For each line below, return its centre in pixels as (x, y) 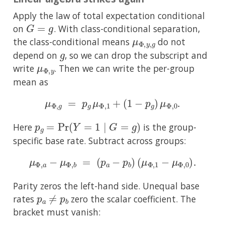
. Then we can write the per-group (124, 68)
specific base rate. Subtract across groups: (99, 141)
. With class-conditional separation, (127, 28)
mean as (31, 82)
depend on (36, 55)
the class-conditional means (73, 41)
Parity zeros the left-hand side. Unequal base (106, 186)
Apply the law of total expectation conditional (109, 15)
